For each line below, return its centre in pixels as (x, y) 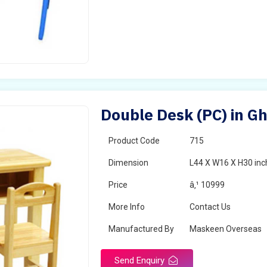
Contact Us (210, 207)
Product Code (134, 141)
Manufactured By (142, 229)
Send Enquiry (141, 260)
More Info (127, 207)
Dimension (129, 163)
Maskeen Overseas (226, 229)
